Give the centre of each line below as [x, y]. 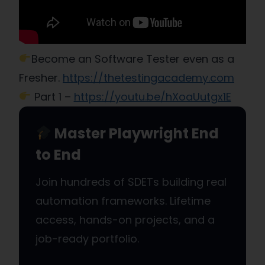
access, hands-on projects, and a [125, 219]
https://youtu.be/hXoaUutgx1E [152, 96]
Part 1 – [52, 96]
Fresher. [41, 77]
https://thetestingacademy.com [148, 77]
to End [58, 154]
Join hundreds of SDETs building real [131, 182]
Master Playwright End [135, 133]
